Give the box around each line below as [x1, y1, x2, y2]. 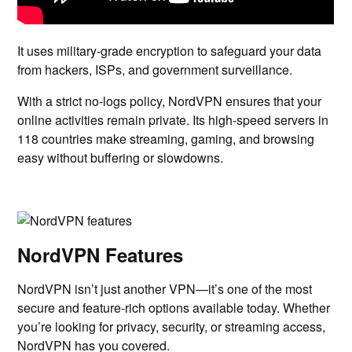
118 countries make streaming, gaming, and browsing [17, 130, 315, 148]
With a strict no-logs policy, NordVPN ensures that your [17, 92, 322, 110]
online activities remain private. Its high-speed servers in [17, 111, 329, 129]
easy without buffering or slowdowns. [17, 148, 224, 167]
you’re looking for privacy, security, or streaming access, [17, 317, 326, 335]
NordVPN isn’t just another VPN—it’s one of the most [17, 280, 313, 298]
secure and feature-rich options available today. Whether [17, 299, 331, 317]
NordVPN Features [17, 241, 184, 268]
